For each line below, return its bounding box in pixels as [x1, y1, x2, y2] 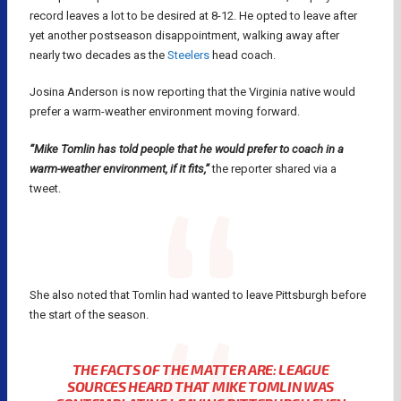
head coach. [209, 47, 278, 62]
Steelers [167, 47, 209, 62]
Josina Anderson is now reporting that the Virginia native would [30, 85, 355, 99]
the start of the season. [30, 308, 151, 322]
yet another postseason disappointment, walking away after [30, 28, 339, 42]
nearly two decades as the [30, 47, 167, 62]
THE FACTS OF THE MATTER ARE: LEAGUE [72, 360, 329, 378]
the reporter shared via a [212, 161, 337, 175]
